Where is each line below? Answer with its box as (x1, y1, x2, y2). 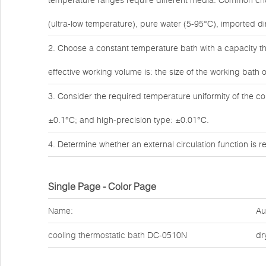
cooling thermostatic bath (48, 230, 145, 240)
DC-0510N (145, 230, 187, 240)
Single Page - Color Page (48, 180, 156, 192)
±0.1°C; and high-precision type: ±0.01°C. (48, 115, 209, 125)
